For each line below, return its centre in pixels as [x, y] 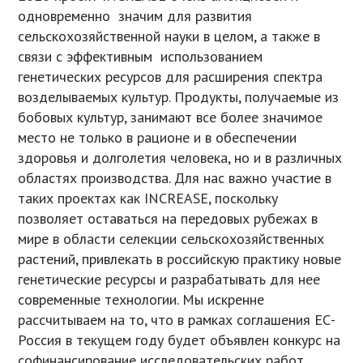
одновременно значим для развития [135, 16]
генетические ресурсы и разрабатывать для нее [169, 280]
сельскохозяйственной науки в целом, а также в [169, 36]
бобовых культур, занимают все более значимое [171, 117]
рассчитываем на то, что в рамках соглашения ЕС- [177, 320]
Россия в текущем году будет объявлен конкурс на [179, 340]
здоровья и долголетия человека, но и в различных [180, 158]
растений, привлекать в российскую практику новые [180, 259]
